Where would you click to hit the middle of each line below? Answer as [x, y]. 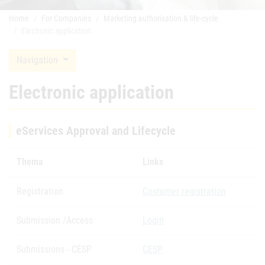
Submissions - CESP [54, 249]
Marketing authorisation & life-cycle [161, 18]
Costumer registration [184, 191]
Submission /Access [55, 220]
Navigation [38, 60]
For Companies [66, 18]
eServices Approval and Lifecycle [96, 131]
